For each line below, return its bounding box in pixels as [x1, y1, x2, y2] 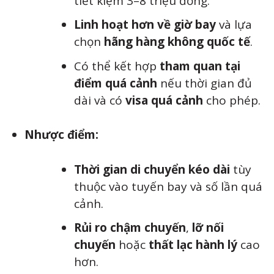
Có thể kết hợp [74, 57, 160, 74]
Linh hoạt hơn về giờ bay [74, 17, 217, 33]
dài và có [74, 92, 126, 108]
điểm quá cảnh [74, 75, 158, 91]
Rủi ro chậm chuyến [74, 220, 187, 236]
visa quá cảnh [125, 92, 204, 108]
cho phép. [203, 92, 261, 108]
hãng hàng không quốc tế [104, 34, 251, 50]
